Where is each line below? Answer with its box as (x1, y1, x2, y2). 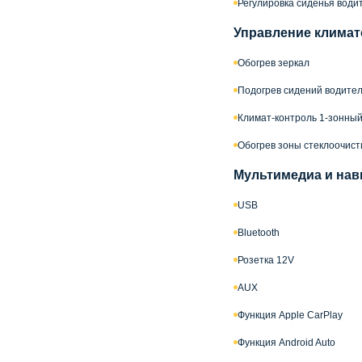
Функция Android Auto (238, 336, 335, 348)
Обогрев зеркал (238, 57, 309, 69)
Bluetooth (238, 226, 280, 238)
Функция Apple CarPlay (238, 309, 343, 321)
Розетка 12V (238, 254, 294, 266)
